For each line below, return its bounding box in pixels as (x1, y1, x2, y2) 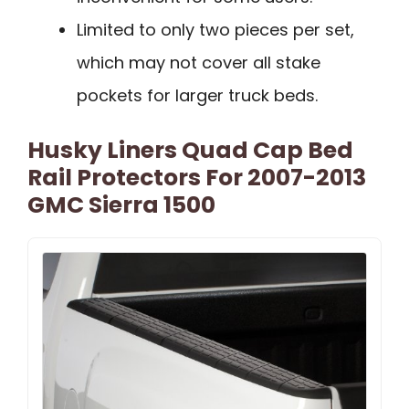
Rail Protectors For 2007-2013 (27, 162, 366, 194)
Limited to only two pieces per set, (77, 18, 354, 42)
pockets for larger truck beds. (77, 84, 318, 108)
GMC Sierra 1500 (27, 189, 215, 222)
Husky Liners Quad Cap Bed (27, 134, 353, 167)
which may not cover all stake (77, 51, 320, 75)
